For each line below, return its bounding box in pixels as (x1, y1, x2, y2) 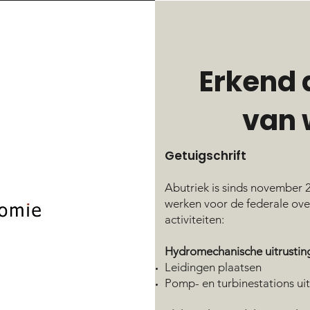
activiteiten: (165, 212, 224, 226)
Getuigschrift (165, 147, 246, 164)
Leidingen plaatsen (165, 260, 262, 274)
